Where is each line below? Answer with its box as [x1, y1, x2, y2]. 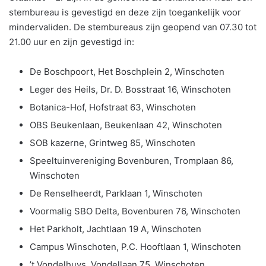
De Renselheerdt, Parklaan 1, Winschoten [30, 187, 202, 199]
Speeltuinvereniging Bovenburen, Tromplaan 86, [30, 154, 233, 166]
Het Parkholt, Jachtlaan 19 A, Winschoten [30, 223, 201, 235]
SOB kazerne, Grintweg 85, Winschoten [30, 137, 195, 148]
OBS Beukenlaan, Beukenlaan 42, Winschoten [30, 119, 222, 131]
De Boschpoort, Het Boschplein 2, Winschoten [30, 65, 224, 77]
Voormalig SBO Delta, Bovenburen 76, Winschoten [30, 205, 240, 217]
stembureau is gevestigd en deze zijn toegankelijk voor [9, 6, 241, 18]
